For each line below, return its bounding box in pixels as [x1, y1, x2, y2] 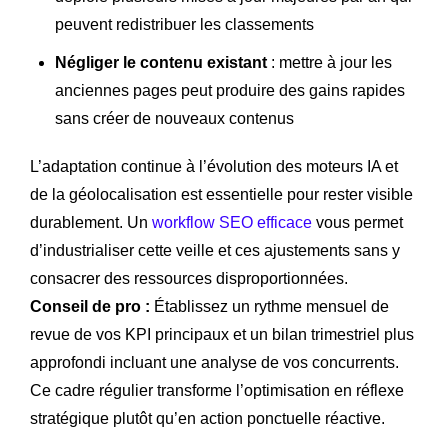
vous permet [312, 213, 403, 231]
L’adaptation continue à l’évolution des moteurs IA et [30, 157, 398, 175]
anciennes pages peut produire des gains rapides [55, 81, 405, 99]
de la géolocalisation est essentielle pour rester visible [30, 185, 413, 203]
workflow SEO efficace [152, 213, 312, 231]
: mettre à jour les [267, 53, 392, 71]
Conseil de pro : [30, 297, 150, 315]
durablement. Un [30, 213, 152, 231]
